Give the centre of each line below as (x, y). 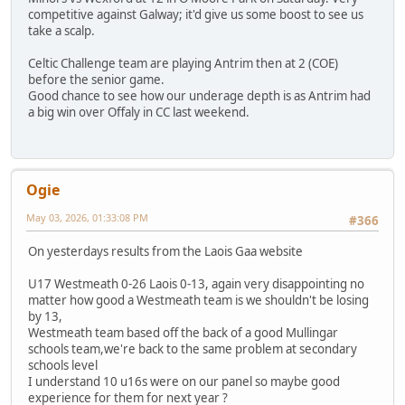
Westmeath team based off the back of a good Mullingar (183, 332)
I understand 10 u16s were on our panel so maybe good (184, 381)
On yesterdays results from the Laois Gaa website (165, 251)
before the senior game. (96, 80)
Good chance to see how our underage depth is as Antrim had (199, 96)
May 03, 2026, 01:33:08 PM (87, 217)
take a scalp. (61, 31)
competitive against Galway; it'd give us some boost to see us (196, 15)
